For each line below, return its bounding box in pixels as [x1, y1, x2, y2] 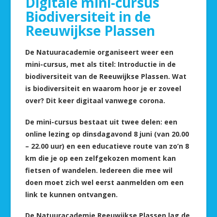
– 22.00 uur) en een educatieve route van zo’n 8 [25, 141, 189, 151]
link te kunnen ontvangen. [25, 189, 118, 199]
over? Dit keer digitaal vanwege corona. [25, 96, 166, 106]
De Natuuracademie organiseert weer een [25, 47, 174, 57]
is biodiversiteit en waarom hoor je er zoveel [25, 84, 182, 93]
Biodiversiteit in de [25, 7, 151, 26]
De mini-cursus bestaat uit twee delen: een [25, 117, 178, 126]
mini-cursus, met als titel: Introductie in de [25, 60, 176, 69]
